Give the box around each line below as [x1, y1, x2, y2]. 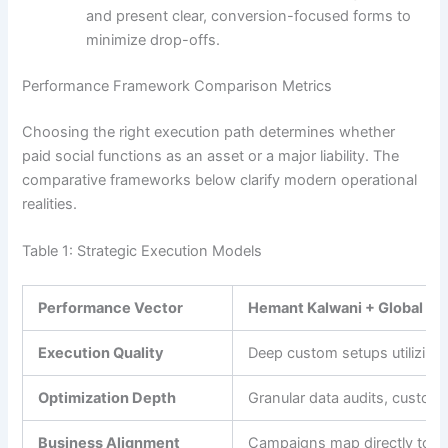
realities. [22, 194, 78, 213]
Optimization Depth [38, 388, 177, 407]
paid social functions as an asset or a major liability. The [22, 146, 400, 165]
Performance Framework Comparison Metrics [22, 76, 333, 95]
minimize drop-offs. [86, 30, 221, 49]
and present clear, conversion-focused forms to [86, 6, 412, 25]
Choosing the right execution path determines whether [22, 122, 396, 141]
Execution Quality [38, 343, 165, 362]
